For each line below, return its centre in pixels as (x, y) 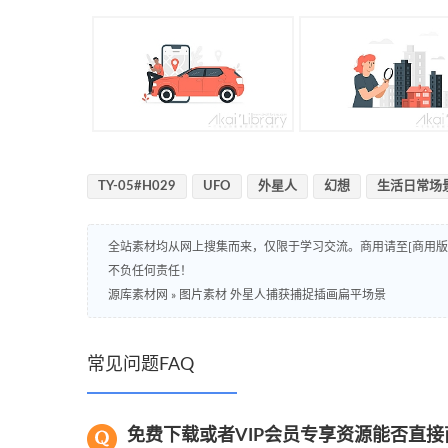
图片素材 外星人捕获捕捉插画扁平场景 (282, 294)
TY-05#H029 (137, 186)
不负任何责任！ (150, 270)
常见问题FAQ (140, 364)
